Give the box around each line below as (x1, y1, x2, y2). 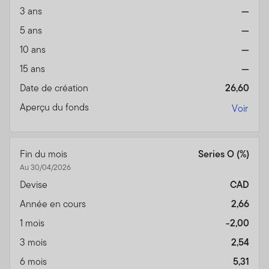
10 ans (20, 43, 48, 57)
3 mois (20, 235, 49, 250)
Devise (20, 178, 50, 192)
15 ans (20, 62, 47, 76)
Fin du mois (20, 147, 70, 162)
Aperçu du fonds (20, 100, 91, 115)
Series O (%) (198, 147, 249, 162)
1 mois (20, 216, 47, 231)
